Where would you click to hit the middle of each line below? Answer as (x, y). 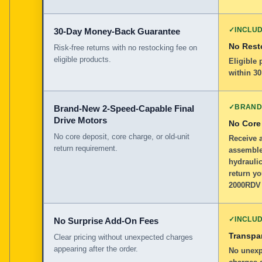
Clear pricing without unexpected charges (123, 237)
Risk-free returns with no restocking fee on (125, 47)
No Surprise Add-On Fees (106, 220)
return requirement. (86, 148)
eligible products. (82, 59)
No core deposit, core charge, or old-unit (122, 136)
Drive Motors (80, 120)
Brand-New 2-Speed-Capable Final (124, 108)
